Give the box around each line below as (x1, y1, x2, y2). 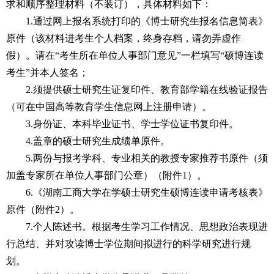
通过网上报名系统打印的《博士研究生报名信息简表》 (33, 16, 268, 26)
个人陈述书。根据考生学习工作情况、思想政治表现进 (33, 221, 268, 232)
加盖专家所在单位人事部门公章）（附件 (6, 170, 182, 180)
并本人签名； (30, 67, 89, 78)
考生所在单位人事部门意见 (59, 50, 177, 61)
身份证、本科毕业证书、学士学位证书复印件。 (33, 119, 239, 129)
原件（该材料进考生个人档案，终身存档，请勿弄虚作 (6, 33, 241, 43)
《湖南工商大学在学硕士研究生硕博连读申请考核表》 (33, 187, 268, 198)
